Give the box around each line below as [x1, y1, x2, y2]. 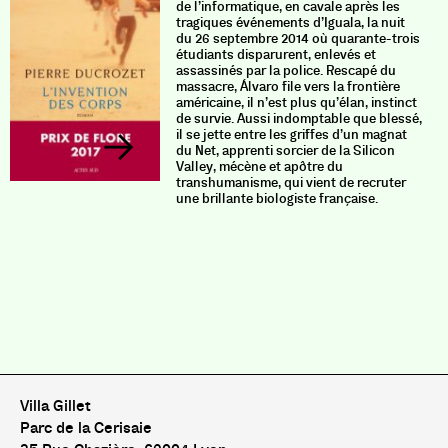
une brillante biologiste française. [175, 190, 378, 207]
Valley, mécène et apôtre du [175, 158, 343, 175]
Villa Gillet [20, 396, 91, 416]
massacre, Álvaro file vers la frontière [175, 78, 400, 95]
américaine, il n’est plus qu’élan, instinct [175, 94, 417, 111]
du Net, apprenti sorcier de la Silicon [175, 142, 395, 159]
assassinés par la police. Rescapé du [175, 62, 396, 79]
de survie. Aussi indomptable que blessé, [175, 110, 422, 127]
